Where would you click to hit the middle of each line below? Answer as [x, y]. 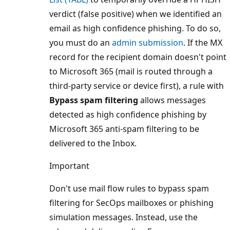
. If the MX [203, 42]
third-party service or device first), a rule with [137, 85]
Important [69, 166]
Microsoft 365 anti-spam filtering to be [124, 129]
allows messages [172, 100]
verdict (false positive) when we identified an [136, 14]
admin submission [148, 42]
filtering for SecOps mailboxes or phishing [131, 203]
